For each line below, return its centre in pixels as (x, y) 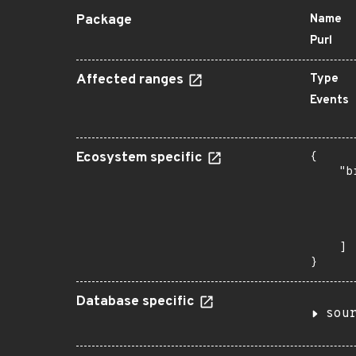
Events (329, 101)
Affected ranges (132, 80)
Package (104, 21)
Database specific (137, 302)
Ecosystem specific (141, 158)
